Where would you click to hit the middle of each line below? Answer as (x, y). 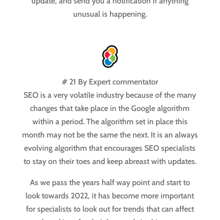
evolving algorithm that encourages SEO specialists (110, 148)
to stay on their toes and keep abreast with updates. (110, 162)
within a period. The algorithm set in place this (110, 122)
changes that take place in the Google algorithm (110, 109)
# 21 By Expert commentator (110, 82)
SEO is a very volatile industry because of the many (110, 95)
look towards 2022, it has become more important (110, 196)
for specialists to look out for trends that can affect (110, 209)
